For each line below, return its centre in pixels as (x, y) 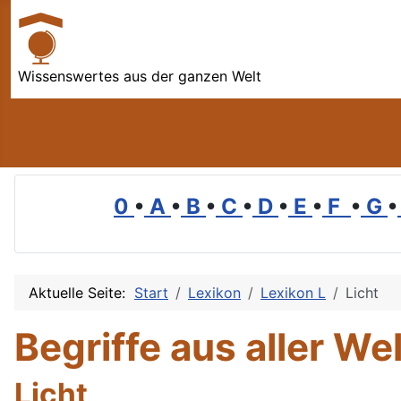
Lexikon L (293, 293)
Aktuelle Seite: (81, 293)
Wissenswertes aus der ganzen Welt (140, 76)
